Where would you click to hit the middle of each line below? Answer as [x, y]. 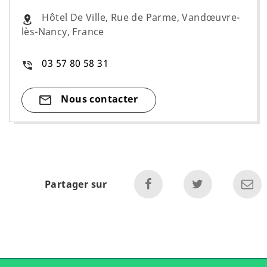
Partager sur [76, 184]
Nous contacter [98, 99]
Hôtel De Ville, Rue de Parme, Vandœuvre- [140, 17]
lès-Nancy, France [63, 31]
